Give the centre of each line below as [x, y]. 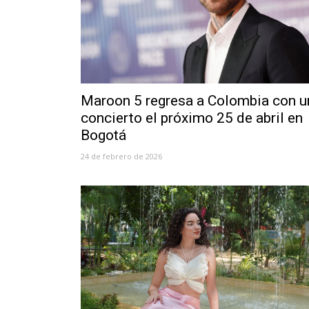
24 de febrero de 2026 [121, 156]
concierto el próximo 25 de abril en [192, 118]
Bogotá [103, 135]
